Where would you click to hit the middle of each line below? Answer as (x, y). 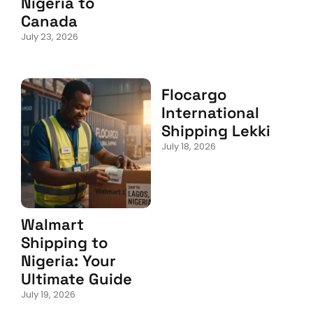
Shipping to (64, 242)
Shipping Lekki (216, 130)
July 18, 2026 (189, 146)
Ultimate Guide (77, 278)
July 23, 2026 (50, 36)
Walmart (52, 224)
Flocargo (194, 94)
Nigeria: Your (68, 260)
